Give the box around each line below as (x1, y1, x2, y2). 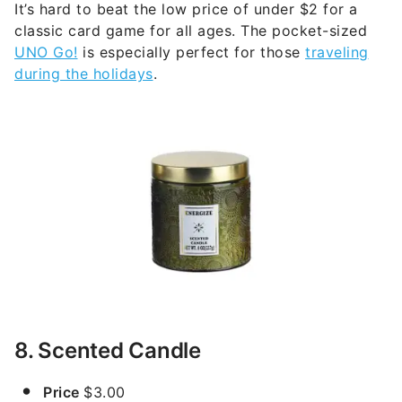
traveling (305, 42, 369, 61)
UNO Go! (14, 42, 78, 61)
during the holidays (14, 64, 153, 83)
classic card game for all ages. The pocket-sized (14, 21, 367, 39)
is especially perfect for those (77, 42, 305, 61)
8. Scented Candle (14, 337, 201, 364)
